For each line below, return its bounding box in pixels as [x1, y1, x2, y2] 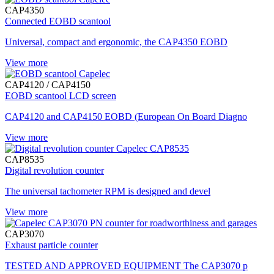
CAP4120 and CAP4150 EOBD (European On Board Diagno [5, 111, 247, 122]
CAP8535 [5, 154, 44, 165]
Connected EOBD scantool [5, 15, 111, 26]
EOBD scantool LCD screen [5, 90, 116, 101]
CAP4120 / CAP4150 [5, 79, 91, 90]
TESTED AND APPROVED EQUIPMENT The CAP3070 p [5, 260, 248, 271]
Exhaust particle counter [5, 239, 98, 250]
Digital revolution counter [5, 165, 104, 176]
